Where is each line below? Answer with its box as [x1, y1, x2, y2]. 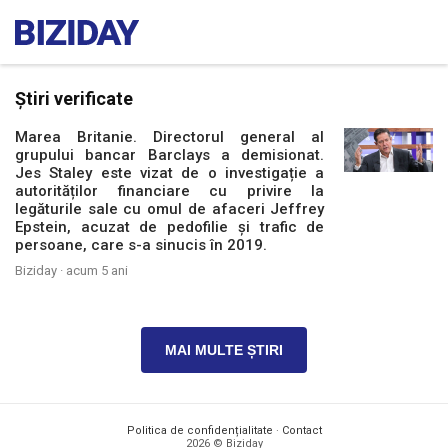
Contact [281, 424, 322, 437]
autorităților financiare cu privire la [15, 182, 325, 200]
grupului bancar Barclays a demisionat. [15, 146, 325, 164]
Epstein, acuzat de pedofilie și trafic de [15, 218, 325, 236]
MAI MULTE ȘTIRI [165, 342, 283, 358]
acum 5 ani [66, 263, 128, 278]
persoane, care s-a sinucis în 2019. [15, 236, 267, 254]
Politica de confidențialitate [126, 424, 273, 437]
